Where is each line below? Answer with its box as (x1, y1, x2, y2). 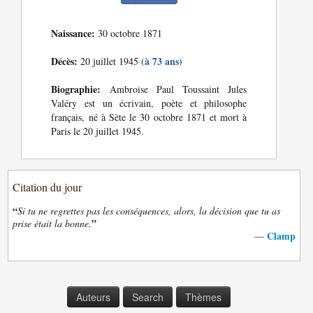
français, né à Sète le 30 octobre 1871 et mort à (51, 110, 247, 124)
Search (131, 290, 163, 305)
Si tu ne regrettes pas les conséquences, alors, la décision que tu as (17, 204, 281, 218)
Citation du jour (13, 180, 82, 195)
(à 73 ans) (141, 54, 183, 69)
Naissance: (51, 26, 96, 41)
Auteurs (75, 290, 110, 305)
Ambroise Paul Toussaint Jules (101, 82, 247, 96)
